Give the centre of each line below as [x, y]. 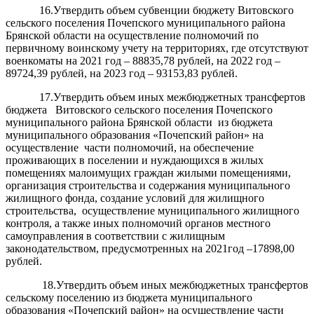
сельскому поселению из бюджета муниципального [129, 297]
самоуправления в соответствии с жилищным [115, 235]
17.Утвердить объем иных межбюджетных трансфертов [156, 97]
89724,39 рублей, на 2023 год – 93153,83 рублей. [124, 73]
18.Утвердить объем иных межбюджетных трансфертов [157, 285]
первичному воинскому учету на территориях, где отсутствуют [157, 48]
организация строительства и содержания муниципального [148, 185]
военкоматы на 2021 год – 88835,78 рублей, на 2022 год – [143, 60]
